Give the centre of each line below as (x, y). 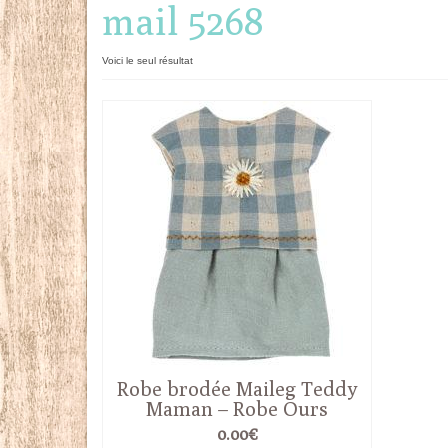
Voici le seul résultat (147, 60)
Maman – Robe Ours (236, 408)
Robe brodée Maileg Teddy (236, 388)
